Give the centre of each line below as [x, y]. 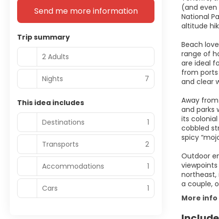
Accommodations [73, 166]
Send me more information [86, 11]
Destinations [63, 122]
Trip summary [44, 37]
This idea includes [51, 103]
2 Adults [55, 56]
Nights [53, 78]
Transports [60, 144]
